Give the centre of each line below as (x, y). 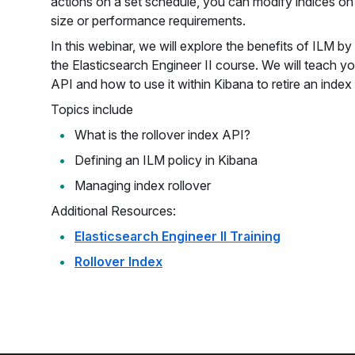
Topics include (92, 109)
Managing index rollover (143, 185)
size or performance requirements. (148, 21)
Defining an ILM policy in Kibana (166, 160)
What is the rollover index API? (162, 135)
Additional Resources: (113, 211)
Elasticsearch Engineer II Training (177, 236)
